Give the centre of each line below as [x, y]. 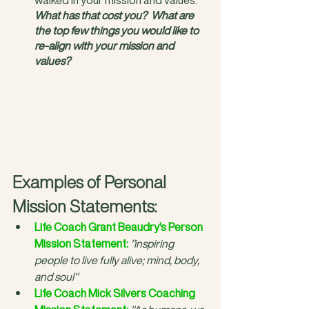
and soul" [56, 277]
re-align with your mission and [105, 45]
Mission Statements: [84, 207]
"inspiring [153, 244]
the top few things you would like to [118, 30]
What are [173, 15]
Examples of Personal [91, 182]
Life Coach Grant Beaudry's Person [120, 227]
